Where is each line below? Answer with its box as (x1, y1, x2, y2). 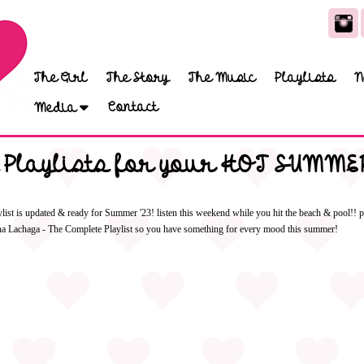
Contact (108, 98, 158, 115)
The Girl (34, 69, 87, 86)
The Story (106, 69, 169, 86)
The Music (188, 69, 255, 86)
